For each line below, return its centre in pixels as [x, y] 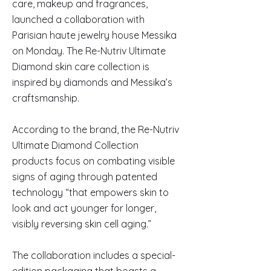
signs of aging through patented [85, 177]
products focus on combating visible [93, 161]
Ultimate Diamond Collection [75, 145]
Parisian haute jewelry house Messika [94, 35]
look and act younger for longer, [84, 208]
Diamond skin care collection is [81, 67]
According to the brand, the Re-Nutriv [96, 129]
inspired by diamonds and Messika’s [92, 82]
